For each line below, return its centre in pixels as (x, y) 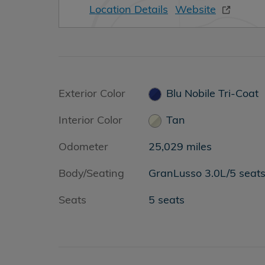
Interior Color (91, 120)
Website (195, 9)
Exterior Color (92, 93)
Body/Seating (91, 173)
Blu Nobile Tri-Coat (213, 93)
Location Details (129, 9)
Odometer (83, 146)
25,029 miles (180, 146)
